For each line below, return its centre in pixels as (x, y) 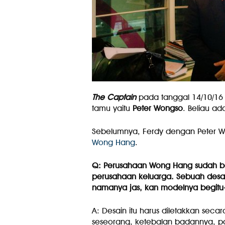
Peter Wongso (157, 108)
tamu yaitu (112, 108)
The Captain (114, 97)
